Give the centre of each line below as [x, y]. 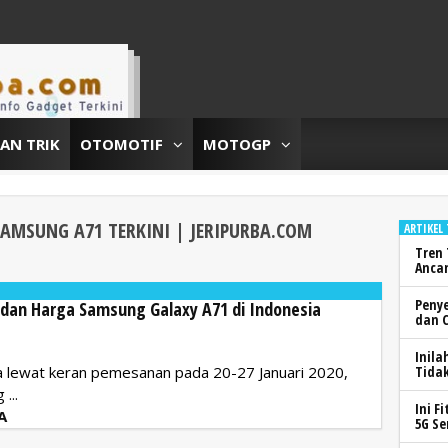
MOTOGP [237, 143]
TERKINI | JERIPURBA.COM [207, 230]
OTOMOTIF [121, 143]
